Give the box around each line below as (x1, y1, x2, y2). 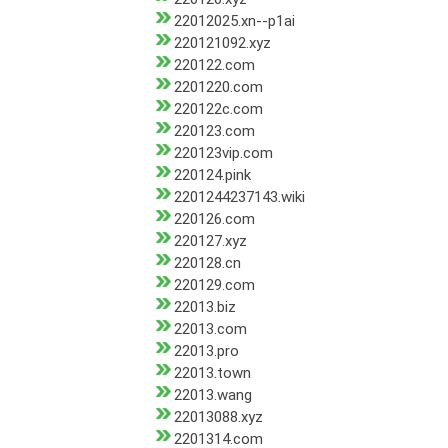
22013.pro (173, 342, 239, 361)
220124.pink (173, 166, 251, 185)
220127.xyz (173, 232, 247, 251)
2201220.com (173, 78, 263, 97)
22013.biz (173, 298, 236, 317)
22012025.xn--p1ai (173, 12, 295, 31)
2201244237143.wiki (173, 188, 305, 207)
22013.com (173, 320, 247, 339)
